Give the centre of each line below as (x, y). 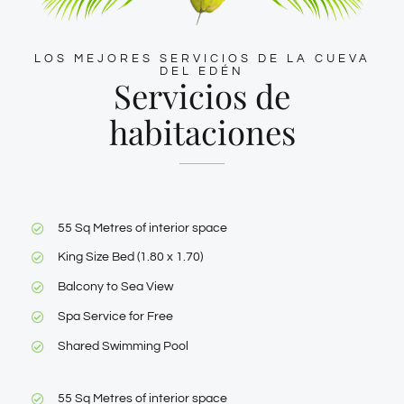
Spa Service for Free (115, 316)
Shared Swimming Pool (123, 346)
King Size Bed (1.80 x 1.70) (130, 257)
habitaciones (202, 131)
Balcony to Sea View (115, 287)
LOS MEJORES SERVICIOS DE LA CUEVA (202, 58)
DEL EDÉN (202, 71)
